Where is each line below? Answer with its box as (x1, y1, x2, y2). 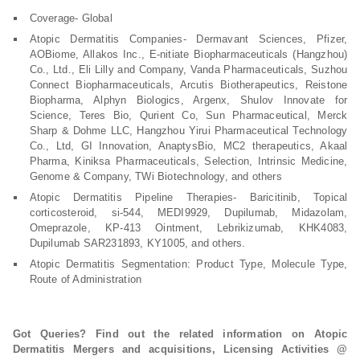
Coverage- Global (29, 12, 112, 24)
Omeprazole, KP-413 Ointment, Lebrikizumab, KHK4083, (29, 222, 348, 234)
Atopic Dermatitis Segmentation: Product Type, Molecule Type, (29, 258, 348, 270)
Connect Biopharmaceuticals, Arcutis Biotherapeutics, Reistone (29, 79, 348, 91)
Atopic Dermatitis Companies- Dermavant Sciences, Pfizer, (29, 33, 348, 45)
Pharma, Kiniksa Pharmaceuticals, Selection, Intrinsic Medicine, (29, 155, 348, 167)
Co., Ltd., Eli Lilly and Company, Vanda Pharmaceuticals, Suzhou (29, 63, 348, 76)
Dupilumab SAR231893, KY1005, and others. (29, 237, 246, 249)
